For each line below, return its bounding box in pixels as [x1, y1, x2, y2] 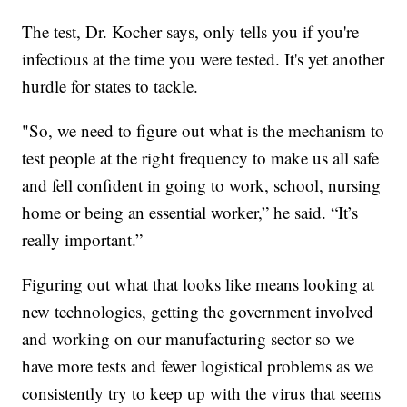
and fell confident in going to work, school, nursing [22, 174, 382, 197]
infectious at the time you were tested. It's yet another [22, 47, 385, 71]
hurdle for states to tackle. [22, 74, 199, 98]
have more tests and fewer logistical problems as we [22, 354, 374, 378]
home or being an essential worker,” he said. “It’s [22, 201, 359, 224]
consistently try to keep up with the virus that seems [22, 382, 382, 405]
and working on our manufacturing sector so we [22, 327, 355, 351]
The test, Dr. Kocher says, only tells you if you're [22, 20, 360, 44]
